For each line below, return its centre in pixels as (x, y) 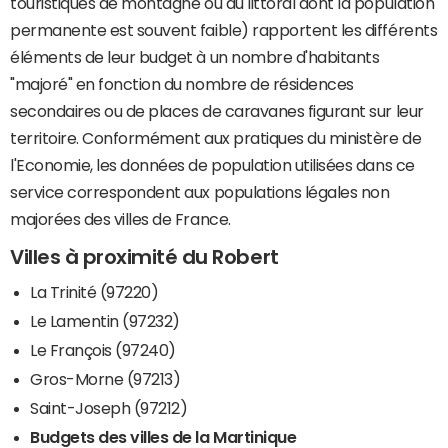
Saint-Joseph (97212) (109, 408)
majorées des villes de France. (120, 219)
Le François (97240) (103, 350)
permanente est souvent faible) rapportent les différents (224, 30)
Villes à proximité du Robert (144, 257)
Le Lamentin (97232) (105, 321)
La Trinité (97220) (94, 292)
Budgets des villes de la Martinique (163, 437)
